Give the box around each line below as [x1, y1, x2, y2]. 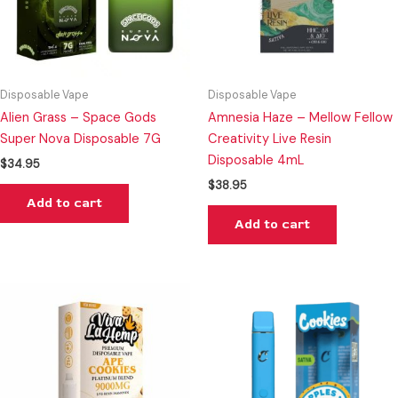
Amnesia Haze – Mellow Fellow [208, 108, 393, 126]
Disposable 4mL [208, 151, 304, 169]
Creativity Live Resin [208, 130, 331, 147]
